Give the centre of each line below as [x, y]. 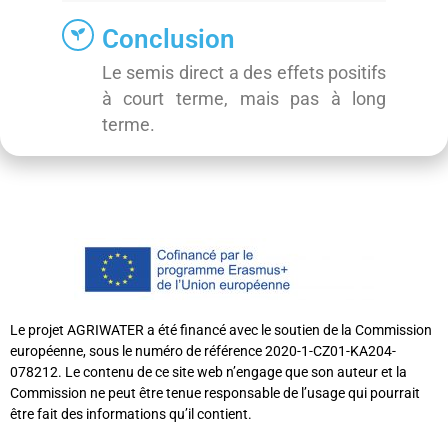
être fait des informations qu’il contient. [131, 414]
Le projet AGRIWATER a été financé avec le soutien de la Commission [221, 330]
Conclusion [168, 38]
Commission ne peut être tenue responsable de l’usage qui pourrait [215, 393]
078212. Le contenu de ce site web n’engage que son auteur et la [208, 372]
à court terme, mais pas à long [244, 99]
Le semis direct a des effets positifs [244, 73]
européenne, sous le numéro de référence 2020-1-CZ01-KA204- [203, 351]
